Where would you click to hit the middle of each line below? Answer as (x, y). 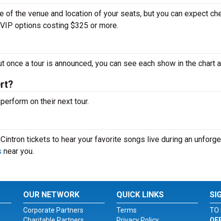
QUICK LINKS (140, 195)
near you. (18, 151)
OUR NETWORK (52, 195)
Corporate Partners (54, 210)
